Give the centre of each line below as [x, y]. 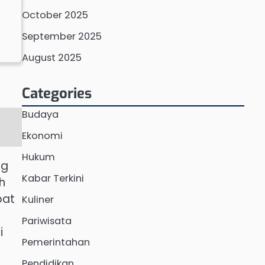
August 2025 [51, 58]
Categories [56, 93]
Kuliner [38, 200]
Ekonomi [42, 136]
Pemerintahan [56, 242]
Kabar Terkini [53, 178]
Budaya [40, 114]
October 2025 [55, 15]
